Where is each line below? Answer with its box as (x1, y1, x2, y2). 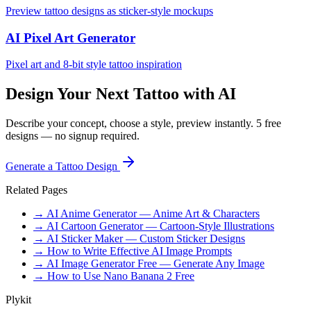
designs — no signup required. (6, 130, 140, 142)
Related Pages (6, 184, 67, 196)
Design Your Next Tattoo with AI (6, 85, 236, 103)
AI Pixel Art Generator (6, 30, 135, 45)
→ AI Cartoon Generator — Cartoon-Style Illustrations (33, 220, 274, 233)
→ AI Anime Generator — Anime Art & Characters (33, 208, 260, 220)
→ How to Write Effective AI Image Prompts (33, 245, 232, 258)
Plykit (6, 294, 31, 306)
